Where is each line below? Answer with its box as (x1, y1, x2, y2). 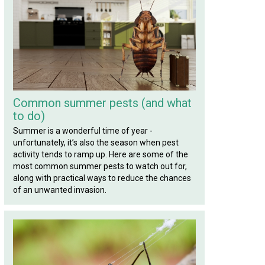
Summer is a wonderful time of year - (13, 126, 153, 135)
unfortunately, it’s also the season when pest (13, 138, 179, 147)
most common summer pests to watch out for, (13, 161, 187, 171)
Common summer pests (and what (13, 96, 192, 110)
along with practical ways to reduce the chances (13, 173, 191, 183)
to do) (13, 109, 45, 123)
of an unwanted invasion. (13, 185, 106, 195)
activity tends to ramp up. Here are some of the (13, 150, 188, 159)
